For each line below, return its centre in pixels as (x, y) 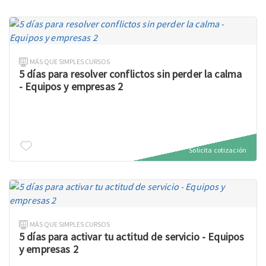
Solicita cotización (218, 150)
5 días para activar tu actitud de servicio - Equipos (132, 237)
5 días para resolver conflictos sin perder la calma (131, 74)
